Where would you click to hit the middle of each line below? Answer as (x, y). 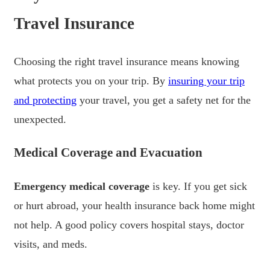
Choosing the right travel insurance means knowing (127, 61)
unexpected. (40, 119)
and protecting (45, 100)
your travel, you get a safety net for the (164, 100)
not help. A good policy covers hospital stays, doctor (129, 224)
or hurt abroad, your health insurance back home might (134, 205)
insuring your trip (206, 80)
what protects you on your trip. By (91, 80)
